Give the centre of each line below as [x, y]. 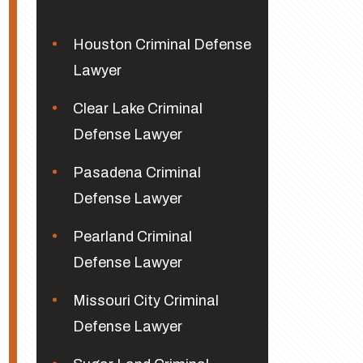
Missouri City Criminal [145, 301]
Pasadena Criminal [137, 173]
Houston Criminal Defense [162, 45]
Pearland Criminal [132, 237]
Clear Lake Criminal [137, 109]
